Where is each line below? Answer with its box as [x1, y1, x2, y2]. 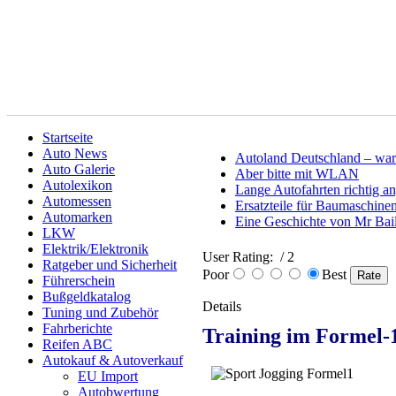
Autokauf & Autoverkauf [42, 353, 183, 368]
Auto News [42, 146, 107, 161]
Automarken [42, 209, 112, 225]
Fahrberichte [42, 321, 112, 336]
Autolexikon [42, 178, 112, 193]
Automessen [42, 194, 111, 209]
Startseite [42, 130, 93, 145]
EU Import [78, 369, 138, 384]
